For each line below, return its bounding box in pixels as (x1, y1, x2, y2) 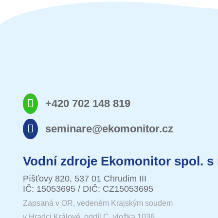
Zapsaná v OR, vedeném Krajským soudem (23, 199, 173, 207)
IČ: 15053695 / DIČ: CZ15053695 (23, 184, 153, 194)
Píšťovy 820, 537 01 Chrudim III (23, 174, 146, 184)
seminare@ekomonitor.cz (45, 123, 173, 135)
